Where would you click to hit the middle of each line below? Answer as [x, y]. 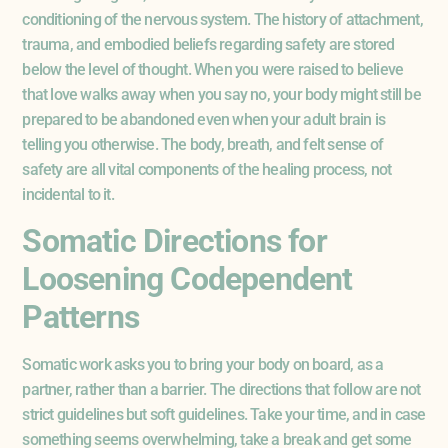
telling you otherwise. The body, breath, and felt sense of [202, 145]
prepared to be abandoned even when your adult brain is [204, 120]
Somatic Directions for [174, 240]
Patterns [80, 316]
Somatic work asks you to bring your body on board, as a [203, 364]
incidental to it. [68, 195]
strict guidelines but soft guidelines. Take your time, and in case [224, 414]
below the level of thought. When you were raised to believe [213, 70]
